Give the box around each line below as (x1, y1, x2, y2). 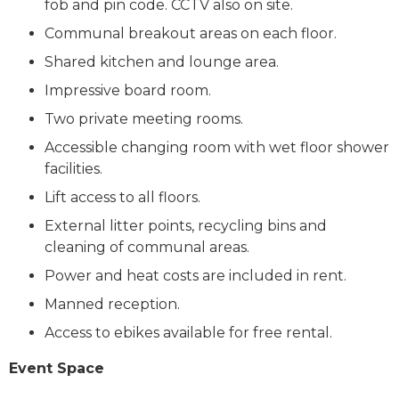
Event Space (9, 359, 104, 377)
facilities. (45, 159, 102, 177)
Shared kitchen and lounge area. (45, 53, 279, 70)
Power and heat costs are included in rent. (45, 266, 346, 284)
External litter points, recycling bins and (45, 216, 327, 234)
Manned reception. (45, 295, 180, 313)
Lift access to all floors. (45, 188, 200, 206)
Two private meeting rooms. (45, 110, 243, 127)
